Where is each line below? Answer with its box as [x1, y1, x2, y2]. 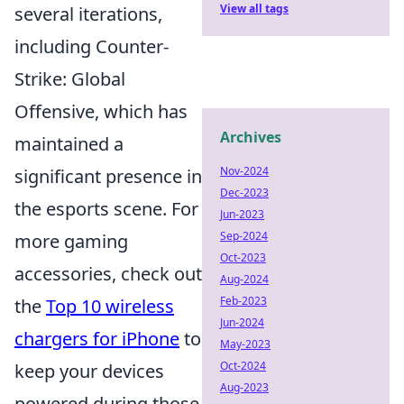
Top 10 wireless [46, 294, 174, 319]
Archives [220, 127, 281, 147]
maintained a [14, 132, 124, 157]
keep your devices [14, 359, 164, 384]
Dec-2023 [220, 185, 269, 200]
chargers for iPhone [14, 326, 179, 352]
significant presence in [14, 164, 202, 189]
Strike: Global [14, 67, 125, 92]
